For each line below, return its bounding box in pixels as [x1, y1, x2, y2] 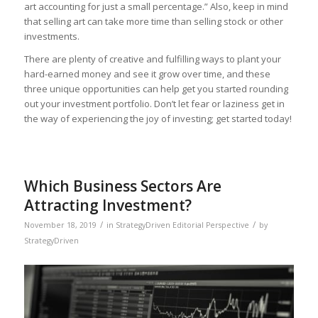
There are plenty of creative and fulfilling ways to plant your [23, 53, 281, 66]
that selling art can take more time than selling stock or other [23, 15, 283, 28]
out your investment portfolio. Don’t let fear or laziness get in [23, 97, 285, 111]
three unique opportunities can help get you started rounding [23, 82, 288, 96]
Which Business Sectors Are [23, 176, 221, 197]
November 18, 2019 [23, 220, 97, 231]
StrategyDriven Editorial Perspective [115, 220, 249, 231]
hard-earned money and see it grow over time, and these [23, 67, 270, 81]
